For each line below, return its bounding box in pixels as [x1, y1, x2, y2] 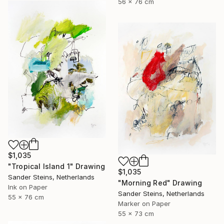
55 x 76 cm [8, 193, 44, 201]
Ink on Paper [8, 183, 47, 191]
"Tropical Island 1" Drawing [8, 162, 105, 171]
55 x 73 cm [118, 209, 154, 217]
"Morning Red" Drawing [118, 178, 202, 187]
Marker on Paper [118, 199, 170, 207]
